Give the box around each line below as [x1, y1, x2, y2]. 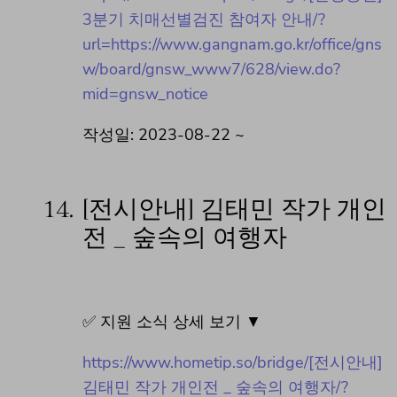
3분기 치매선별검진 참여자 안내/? [82, 8, 325, 30]
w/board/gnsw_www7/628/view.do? [82, 58, 340, 80]
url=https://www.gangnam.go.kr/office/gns [82, 33, 382, 55]
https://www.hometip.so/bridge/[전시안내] [82, 352, 383, 374]
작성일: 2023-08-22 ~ [82, 123, 245, 145]
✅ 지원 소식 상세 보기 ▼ [82, 311, 261, 333]
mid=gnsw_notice [82, 82, 208, 105]
